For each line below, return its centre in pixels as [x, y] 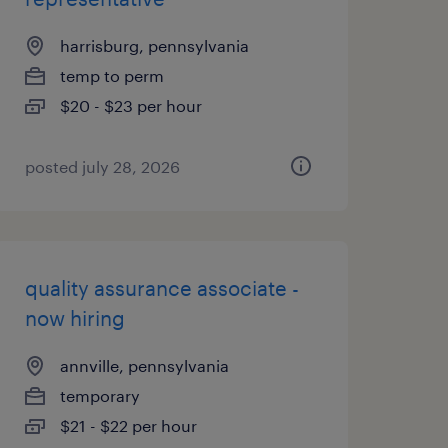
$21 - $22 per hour [128, 425]
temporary [99, 395]
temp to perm [111, 75]
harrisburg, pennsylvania [154, 45]
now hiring [74, 318]
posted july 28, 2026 [102, 166]
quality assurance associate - [161, 288]
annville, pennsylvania [144, 365]
